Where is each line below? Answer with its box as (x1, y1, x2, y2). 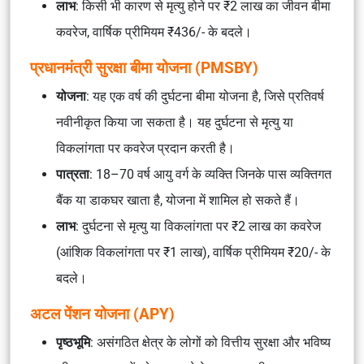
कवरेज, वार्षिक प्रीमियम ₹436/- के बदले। (56, 24, 252, 40)
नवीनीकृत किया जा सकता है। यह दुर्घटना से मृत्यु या (56, 115, 293, 130)
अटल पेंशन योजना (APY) (30, 305, 175, 323)
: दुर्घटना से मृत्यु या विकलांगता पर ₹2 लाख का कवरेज (76, 219, 321, 234)
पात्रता (56, 167, 89, 182)
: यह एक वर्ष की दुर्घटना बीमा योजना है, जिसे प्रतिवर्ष (86, 89, 324, 104)
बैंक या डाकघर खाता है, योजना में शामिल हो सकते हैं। (56, 193, 300, 208)
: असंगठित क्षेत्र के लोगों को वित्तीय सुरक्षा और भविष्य (90, 335, 331, 350)
